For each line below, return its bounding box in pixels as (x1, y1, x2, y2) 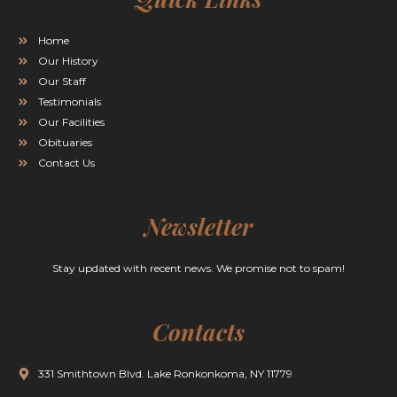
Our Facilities (38, 115, 105, 128)
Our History (38, 54, 98, 67)
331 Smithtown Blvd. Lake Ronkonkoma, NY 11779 (37, 367, 292, 380)
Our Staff (38, 74, 86, 88)
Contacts (152, 316, 245, 347)
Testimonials (38, 95, 101, 108)
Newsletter (144, 211, 253, 242)
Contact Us (38, 156, 95, 169)
